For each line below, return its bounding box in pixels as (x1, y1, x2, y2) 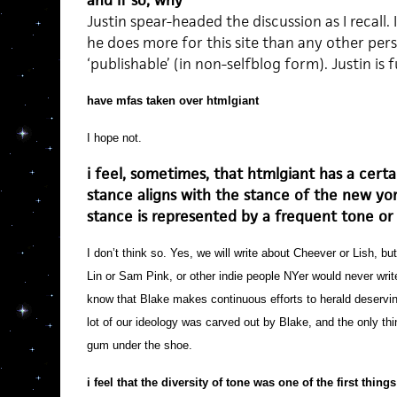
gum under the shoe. (86, 339, 192, 352)
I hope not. (86, 131, 142, 144)
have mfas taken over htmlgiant (86, 94, 259, 107)
